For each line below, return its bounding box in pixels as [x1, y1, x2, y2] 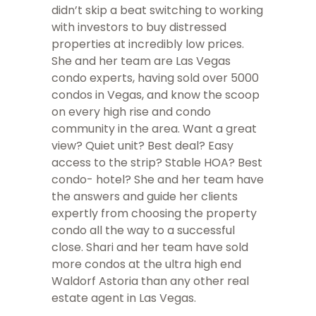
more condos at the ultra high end [51, 256, 241, 273]
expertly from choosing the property [51, 205, 257, 222]
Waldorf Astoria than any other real [51, 273, 249, 290]
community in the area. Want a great [51, 121, 257, 138]
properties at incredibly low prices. [51, 36, 244, 53]
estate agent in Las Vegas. [51, 290, 196, 307]
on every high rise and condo [51, 104, 211, 121]
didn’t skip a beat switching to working [51, 2, 263, 19]
